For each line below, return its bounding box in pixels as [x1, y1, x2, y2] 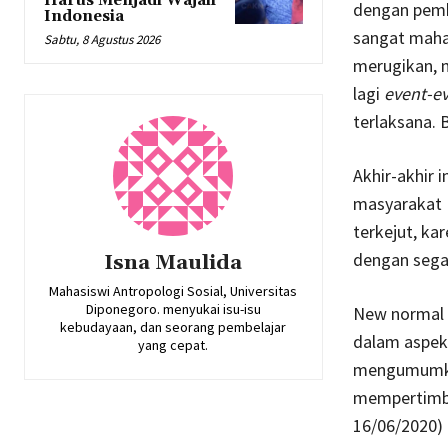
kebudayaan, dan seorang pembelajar [60, 318, 287, 337]
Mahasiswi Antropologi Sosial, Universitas [49, 282, 298, 301]
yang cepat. [138, 336, 209, 355]
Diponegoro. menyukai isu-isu [85, 300, 261, 319]
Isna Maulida [104, 250, 243, 277]
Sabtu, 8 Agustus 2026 [44, 31, 160, 49]
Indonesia [44, 7, 124, 27]
